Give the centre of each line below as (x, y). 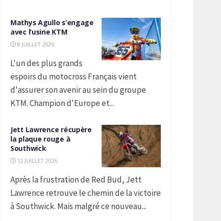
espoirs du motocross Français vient (74, 76)
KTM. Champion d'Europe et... (62, 103)
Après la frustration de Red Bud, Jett (76, 180)
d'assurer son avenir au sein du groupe (78, 90)
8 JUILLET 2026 (35, 44)
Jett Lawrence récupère (51, 129)
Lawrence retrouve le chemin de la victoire (86, 193)
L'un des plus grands (46, 63)
